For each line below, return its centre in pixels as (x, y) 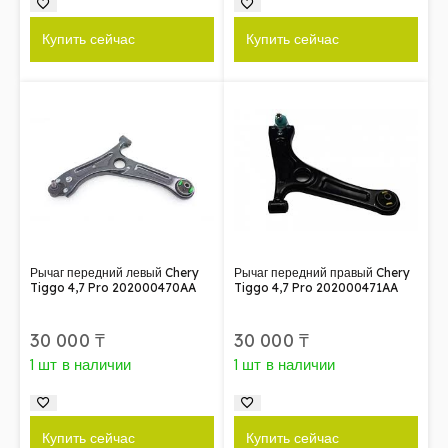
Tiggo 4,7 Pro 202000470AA (113, 288)
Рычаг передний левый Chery (114, 273)
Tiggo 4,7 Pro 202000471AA (316, 288)
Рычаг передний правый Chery (322, 273)
